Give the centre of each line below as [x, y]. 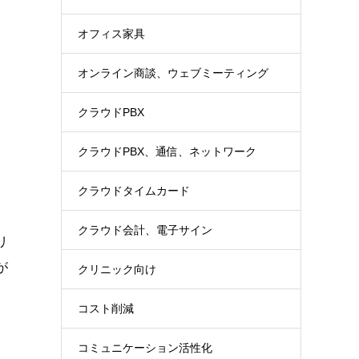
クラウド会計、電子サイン [145, 230]
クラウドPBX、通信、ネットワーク [167, 151]
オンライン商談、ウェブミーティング [173, 73]
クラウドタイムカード [134, 191]
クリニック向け [117, 269]
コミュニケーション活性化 [145, 348]
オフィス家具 [111, 34]
